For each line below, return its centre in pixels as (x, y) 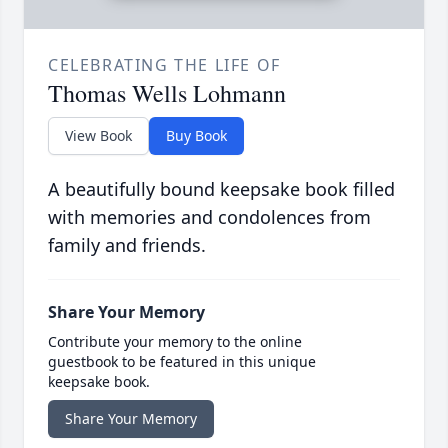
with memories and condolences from (209, 216)
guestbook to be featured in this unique (182, 361)
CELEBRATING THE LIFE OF (164, 64)
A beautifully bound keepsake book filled (221, 188)
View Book (98, 135)
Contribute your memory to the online (175, 341)
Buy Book (196, 135)
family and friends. (127, 244)
